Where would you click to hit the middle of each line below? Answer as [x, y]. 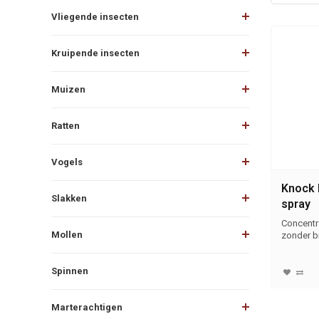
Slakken [69, 198]
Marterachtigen [87, 307]
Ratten [66, 125]
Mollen [67, 234]
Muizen [68, 89]
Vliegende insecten [95, 16]
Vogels [67, 162]
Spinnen [70, 271]
